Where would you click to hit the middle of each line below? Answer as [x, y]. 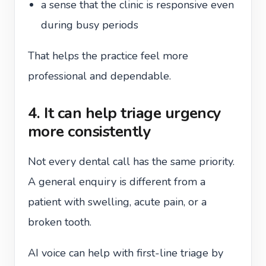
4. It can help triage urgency [125, 113]
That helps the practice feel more [108, 56]
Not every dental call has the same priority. [131, 161]
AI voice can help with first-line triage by [126, 253]
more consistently [90, 132]
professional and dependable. [99, 76]
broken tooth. [60, 222]
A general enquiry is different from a [117, 182]
